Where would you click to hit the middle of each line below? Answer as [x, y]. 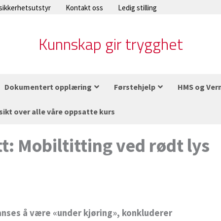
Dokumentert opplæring [48, 87]
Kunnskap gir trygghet [110, 44]
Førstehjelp [135, 87]
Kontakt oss [84, 8]
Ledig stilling [137, 8]
